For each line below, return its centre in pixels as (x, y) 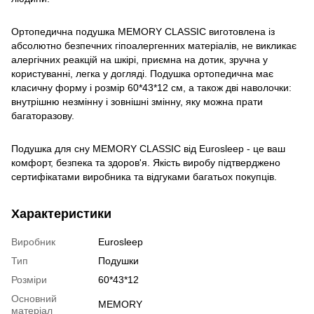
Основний (34, 298)
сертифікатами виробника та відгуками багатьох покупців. (144, 176)
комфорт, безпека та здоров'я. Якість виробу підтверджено (146, 162)
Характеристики (61, 213)
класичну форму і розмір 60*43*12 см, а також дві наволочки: (151, 87)
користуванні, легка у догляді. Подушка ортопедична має (142, 73)
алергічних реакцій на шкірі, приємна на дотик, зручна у (139, 59)
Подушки (118, 260)
